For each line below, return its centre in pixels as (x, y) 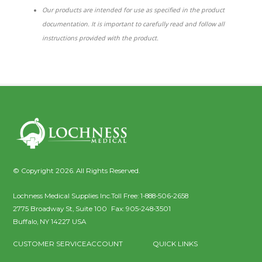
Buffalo (25, 222)
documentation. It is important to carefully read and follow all (134, 24)
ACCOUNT (105, 244)
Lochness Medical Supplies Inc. (62, 196)
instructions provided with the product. (101, 38)
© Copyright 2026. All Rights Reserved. (77, 171)
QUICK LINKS (175, 244)
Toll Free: (126, 196)
